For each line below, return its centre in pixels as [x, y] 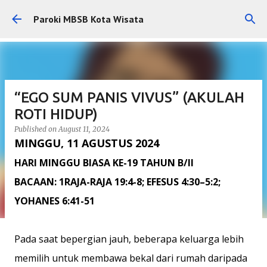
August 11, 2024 [84, 129]
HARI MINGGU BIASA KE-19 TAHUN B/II [104, 163]
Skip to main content [133, 15]
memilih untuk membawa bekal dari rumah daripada [131, 258]
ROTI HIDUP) [56, 114]
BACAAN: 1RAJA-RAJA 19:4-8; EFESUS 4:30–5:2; [117, 182]
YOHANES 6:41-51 [55, 201]
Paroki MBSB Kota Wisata [89, 19]
